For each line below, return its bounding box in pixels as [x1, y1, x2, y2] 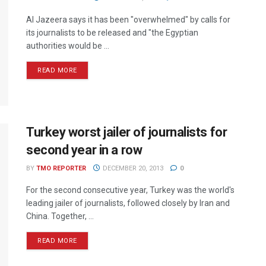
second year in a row [26, 142, 142, 158]
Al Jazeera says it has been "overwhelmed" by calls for [26, 15, 230, 24]
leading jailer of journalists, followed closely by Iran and [26, 198, 230, 208]
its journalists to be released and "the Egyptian [26, 28, 198, 37]
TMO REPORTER [36, 164, 86, 173]
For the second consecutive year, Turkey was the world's [26, 185, 235, 195]
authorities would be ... [26, 41, 109, 50]
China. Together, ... [26, 211, 94, 221]
